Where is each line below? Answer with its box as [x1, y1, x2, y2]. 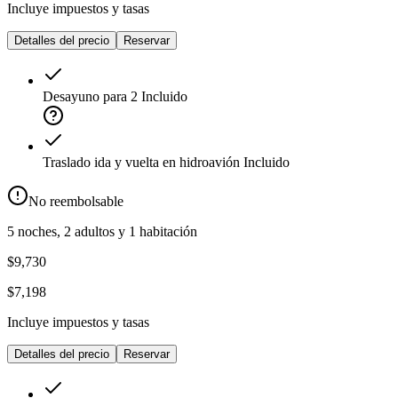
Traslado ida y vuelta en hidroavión [43, 155, 240, 171]
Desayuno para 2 [43, 89, 138, 105]
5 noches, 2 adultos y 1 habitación [7, 224, 197, 240]
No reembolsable [28, 194, 123, 210]
